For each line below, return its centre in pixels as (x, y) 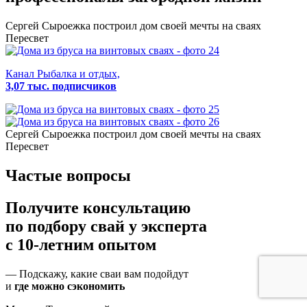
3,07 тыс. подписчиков (61, 86)
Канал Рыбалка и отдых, (63, 74)
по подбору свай (65, 226)
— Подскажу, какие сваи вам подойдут (97, 273)
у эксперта (166, 226)
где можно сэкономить (70, 286)
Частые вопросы (68, 175)
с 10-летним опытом (81, 244)
